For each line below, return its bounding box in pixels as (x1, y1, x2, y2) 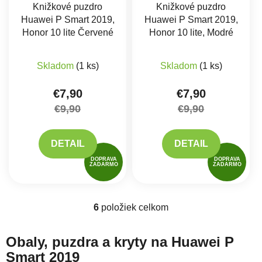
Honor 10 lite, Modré (149, 27, 233, 37)
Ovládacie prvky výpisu (130, 206, 261, 219)
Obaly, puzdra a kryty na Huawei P (6, 233, 234, 250)
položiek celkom (99, 202, 168, 212)
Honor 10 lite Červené (22, 27, 113, 37)
